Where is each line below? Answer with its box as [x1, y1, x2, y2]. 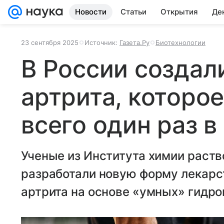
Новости [75, 7, 106, 16]
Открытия [160, 7, 198, 16]
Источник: [84, 38, 119, 46]
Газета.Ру [119, 38, 149, 46]
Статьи [120, 7, 146, 16]
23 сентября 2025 [21, 38, 78, 46]
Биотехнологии [155, 38, 205, 46]
